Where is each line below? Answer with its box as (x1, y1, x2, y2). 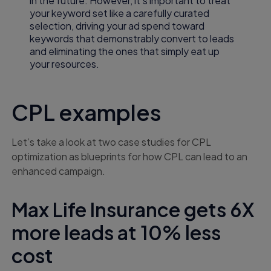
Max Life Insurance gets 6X (11, 197, 255, 222)
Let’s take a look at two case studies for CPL (11, 135, 212, 149)
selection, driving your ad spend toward (30, 19, 205, 33)
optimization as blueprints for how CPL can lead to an (11, 150, 248, 163)
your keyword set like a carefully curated (30, 7, 210, 20)
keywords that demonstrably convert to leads (30, 32, 235, 45)
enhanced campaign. (11, 165, 106, 178)
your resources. (30, 57, 100, 71)
